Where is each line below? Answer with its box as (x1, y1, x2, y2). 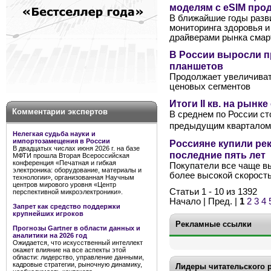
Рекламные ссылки (175, 219, 252, 229)
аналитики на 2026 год (13, 232, 87, 239)
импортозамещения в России (13, 137, 110, 145)
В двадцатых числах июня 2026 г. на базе (13, 145, 140, 152)
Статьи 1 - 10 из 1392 (169, 187, 257, 197)
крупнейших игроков (13, 210, 83, 217)
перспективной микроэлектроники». (13, 188, 123, 195)
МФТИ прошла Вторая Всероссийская (13, 152, 129, 159)
